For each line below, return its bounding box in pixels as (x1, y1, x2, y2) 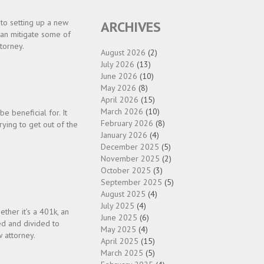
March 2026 (101, 106, 143, 117)
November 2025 (101, 153, 160, 164)
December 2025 (101, 141, 159, 152)
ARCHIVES (101, 18, 161, 36)
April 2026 (101, 94, 138, 105)
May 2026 (101, 82, 136, 93)
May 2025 (101, 224, 136, 235)
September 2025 (101, 177, 162, 187)
